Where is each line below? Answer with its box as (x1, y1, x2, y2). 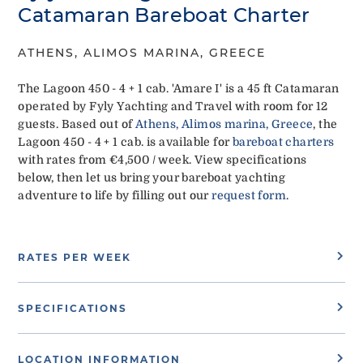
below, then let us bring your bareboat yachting (18, 170, 286, 184)
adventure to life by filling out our (18, 188, 212, 202)
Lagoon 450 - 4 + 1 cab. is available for (18, 135, 233, 148)
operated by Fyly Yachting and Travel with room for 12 (18, 99, 328, 113)
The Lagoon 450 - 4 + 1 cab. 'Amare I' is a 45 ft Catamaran (18, 81, 340, 95)
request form (211, 188, 287, 202)
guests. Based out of (18, 117, 135, 130)
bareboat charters (232, 135, 335, 148)
